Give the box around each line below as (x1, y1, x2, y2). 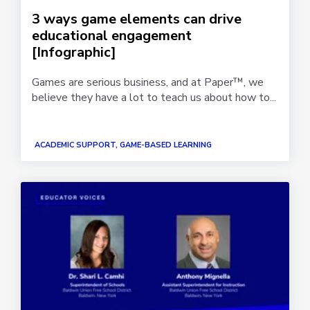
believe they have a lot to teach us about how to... (32, 90, 276, 106)
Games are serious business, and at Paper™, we (32, 75, 264, 91)
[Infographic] (32, 43, 116, 62)
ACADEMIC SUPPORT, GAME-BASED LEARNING (35, 139, 212, 150)
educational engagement (32, 26, 192, 46)
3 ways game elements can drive (32, 10, 241, 29)
